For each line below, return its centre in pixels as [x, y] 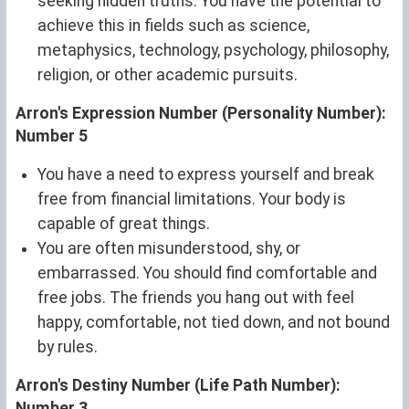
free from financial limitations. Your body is [192, 199]
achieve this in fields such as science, [173, 25]
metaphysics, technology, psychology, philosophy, [213, 50]
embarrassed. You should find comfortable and [207, 273]
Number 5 [52, 136]
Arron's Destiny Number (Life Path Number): [178, 385]
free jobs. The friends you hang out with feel [196, 297]
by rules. [68, 346]
